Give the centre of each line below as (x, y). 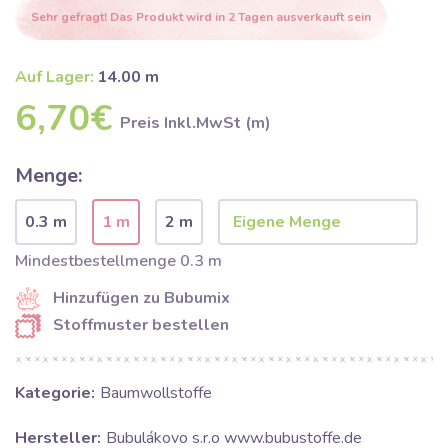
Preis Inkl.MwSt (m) (195, 122)
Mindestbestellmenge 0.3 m (118, 260)
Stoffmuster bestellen (141, 325)
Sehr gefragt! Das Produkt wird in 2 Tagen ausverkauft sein (201, 16)
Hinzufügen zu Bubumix (141, 297)
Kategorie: (55, 393)
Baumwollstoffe (156, 393)
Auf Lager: (54, 76)
